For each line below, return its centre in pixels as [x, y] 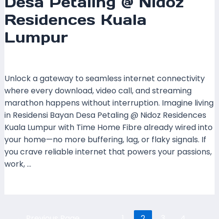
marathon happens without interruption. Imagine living [109, 103]
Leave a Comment [40, 59]
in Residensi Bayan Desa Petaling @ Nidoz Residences [105, 115]
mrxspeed [160, 59]
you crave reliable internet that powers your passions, [108, 152]
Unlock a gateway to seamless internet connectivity [104, 78]
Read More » [28, 189]
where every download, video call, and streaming [98, 90]
